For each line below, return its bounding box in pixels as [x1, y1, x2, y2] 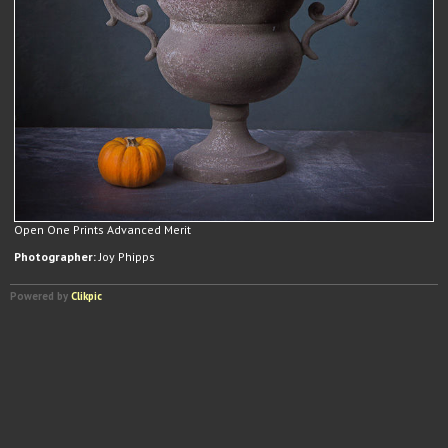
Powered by [10, 289, 71, 303]
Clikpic [71, 289, 102, 303]
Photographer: [14, 249, 96, 264]
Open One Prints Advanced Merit [14, 222, 191, 237]
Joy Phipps [96, 249, 155, 264]
